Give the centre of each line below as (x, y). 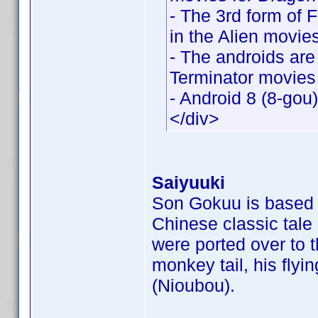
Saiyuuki (188, 182)
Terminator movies (243, 77)
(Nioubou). (193, 285)
